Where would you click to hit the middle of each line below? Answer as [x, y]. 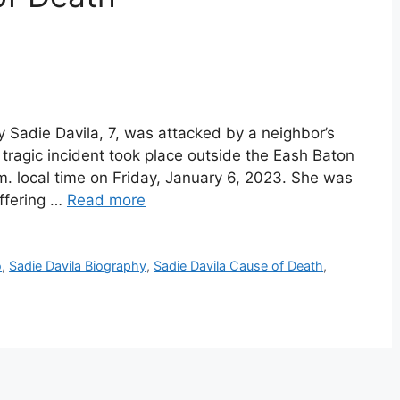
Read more [106, 200]
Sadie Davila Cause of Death [239, 266]
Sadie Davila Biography [78, 266]
